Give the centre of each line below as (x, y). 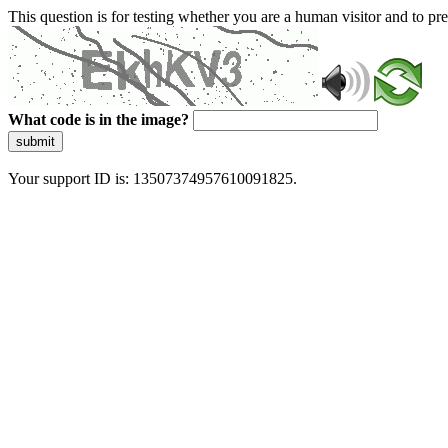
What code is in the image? (98, 119)
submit (35, 141)
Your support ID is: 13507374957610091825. (152, 178)
